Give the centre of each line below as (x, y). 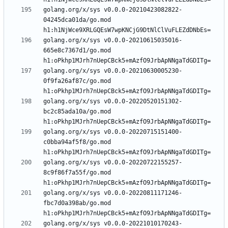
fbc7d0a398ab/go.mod (77, 203)
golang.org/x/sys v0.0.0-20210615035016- (113, 40)
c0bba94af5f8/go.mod (77, 142)
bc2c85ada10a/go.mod (77, 112)
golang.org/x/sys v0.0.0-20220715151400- (113, 132)
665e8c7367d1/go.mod (77, 51)
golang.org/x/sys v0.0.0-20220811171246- (113, 193)
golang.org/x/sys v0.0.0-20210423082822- (113, 10)
